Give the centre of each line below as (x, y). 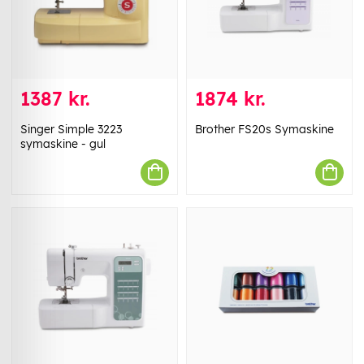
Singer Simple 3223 (71, 129)
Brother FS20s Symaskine (264, 129)
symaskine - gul (63, 143)
